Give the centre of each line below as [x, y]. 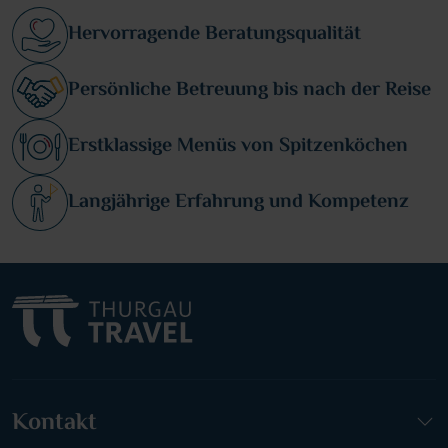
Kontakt [54, 423]
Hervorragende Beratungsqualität [214, 34]
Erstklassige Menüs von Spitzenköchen [238, 146]
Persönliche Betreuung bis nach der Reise [249, 90]
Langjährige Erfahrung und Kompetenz [238, 202]
